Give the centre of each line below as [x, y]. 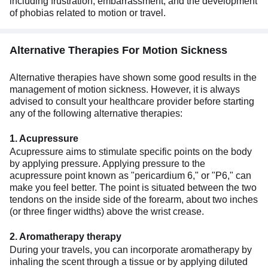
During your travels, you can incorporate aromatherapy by [131, 249]
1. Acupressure [44, 138]
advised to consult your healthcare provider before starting [132, 101]
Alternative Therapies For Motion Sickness [118, 50]
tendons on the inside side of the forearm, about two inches [134, 199]
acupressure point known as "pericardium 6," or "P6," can [130, 175]
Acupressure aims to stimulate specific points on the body [131, 151]
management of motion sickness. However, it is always [125, 89]
